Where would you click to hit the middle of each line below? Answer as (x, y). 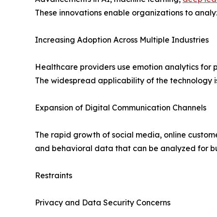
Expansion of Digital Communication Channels (121, 108)
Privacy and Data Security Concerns (103, 203)
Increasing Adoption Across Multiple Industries (122, 40)
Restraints (54, 176)
